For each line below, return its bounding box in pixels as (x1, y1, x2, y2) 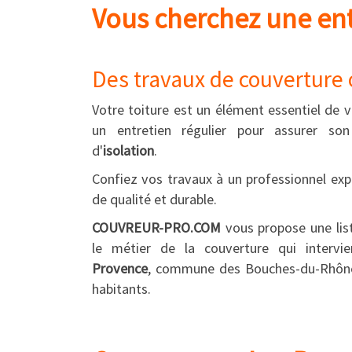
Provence (92, 259, 148, 277)
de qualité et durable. (92, 190, 217, 208)
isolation (103, 141, 154, 159)
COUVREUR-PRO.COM (92, 218, 221, 236)
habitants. (92, 280, 151, 298)
